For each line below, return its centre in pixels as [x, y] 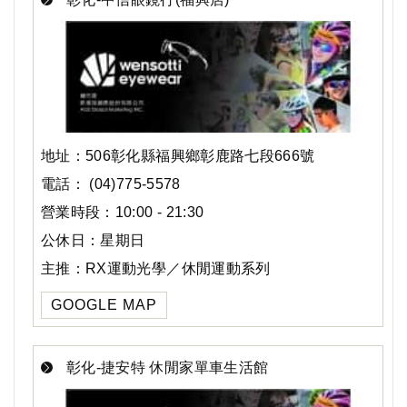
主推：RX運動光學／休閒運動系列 [156, 269]
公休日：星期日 [93, 241]
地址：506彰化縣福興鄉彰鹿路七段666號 [178, 156]
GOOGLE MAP [104, 305]
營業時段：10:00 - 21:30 [123, 213]
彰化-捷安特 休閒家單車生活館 [168, 368]
